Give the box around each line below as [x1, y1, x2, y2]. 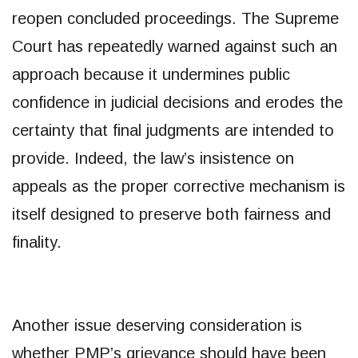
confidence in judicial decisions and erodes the [12, 93, 343, 111]
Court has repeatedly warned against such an [12, 37, 337, 55]
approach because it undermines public [12, 65, 290, 83]
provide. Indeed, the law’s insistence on [12, 149, 294, 167]
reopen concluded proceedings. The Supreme [12, 9, 339, 27]
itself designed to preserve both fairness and [12, 205, 331, 223]
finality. [12, 233, 62, 251]
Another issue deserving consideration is [12, 316, 302, 334]
